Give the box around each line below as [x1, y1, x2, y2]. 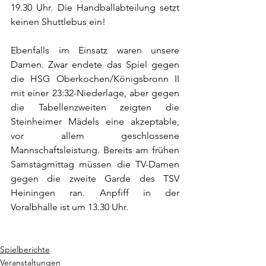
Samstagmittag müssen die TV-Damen [11, 159, 179, 170]
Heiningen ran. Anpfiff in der [11, 187, 179, 198]
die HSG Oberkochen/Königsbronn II [11, 73, 179, 84]
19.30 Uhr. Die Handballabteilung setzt [11, 2, 179, 13]
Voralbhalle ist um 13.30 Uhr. [11, 201, 128, 213]
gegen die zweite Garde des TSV [11, 173, 179, 184]
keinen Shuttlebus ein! [11, 16, 106, 27]
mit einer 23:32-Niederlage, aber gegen [11, 87, 179, 99]
